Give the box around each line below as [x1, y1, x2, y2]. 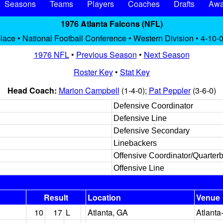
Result [44, 192, 68, 203]
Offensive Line [113, 164, 164, 172]
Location [88, 192, 121, 203]
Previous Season [76, 49, 137, 60]
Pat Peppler [148, 85, 191, 96]
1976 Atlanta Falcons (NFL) [60, 18, 163, 29]
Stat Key [119, 66, 150, 78]
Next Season [143, 49, 190, 60]
